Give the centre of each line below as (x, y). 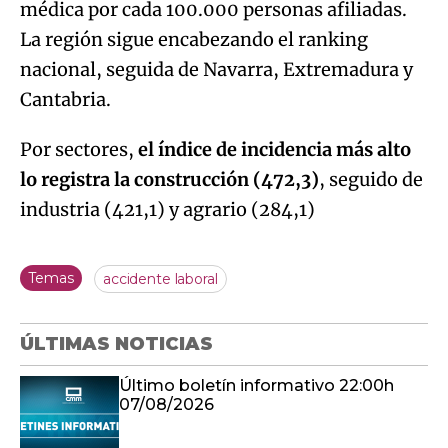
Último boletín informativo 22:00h (256, 386)
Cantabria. (65, 100)
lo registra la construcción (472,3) (169, 180)
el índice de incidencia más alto (274, 150)
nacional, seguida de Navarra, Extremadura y (216, 70)
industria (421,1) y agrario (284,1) (167, 210)
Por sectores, (79, 150)
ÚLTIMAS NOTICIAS (116, 344)
